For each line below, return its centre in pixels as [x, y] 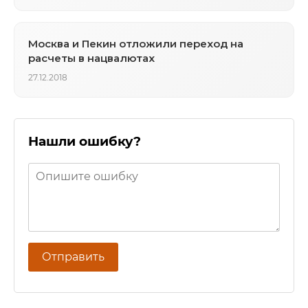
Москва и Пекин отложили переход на [136, 43]
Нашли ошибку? [85, 141]
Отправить [73, 257]
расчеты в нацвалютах [91, 58]
